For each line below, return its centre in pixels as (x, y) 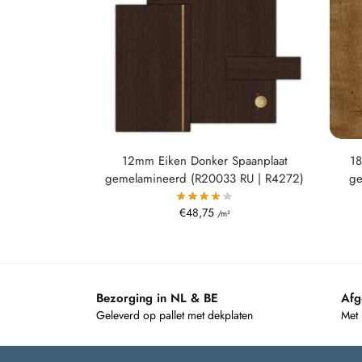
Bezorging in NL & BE (157, 298)
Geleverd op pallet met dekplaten (175, 316)
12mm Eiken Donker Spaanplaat (204, 160)
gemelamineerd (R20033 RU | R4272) (205, 178)
